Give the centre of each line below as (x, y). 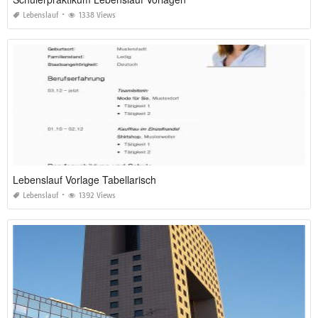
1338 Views (97, 16)
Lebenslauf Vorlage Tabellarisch (84, 180)
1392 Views (97, 196)
